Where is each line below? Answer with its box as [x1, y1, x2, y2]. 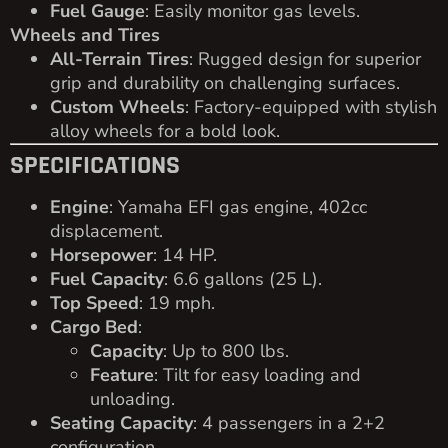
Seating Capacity [50, 410, 193, 435]
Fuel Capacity [50, 266, 164, 291]
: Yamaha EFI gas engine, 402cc [109, 194, 367, 219]
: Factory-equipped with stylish [185, 94, 437, 119]
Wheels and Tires [10, 22, 160, 47]
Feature [90, 362, 154, 387]
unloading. [90, 386, 175, 411]
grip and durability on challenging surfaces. [50, 70, 400, 95]
